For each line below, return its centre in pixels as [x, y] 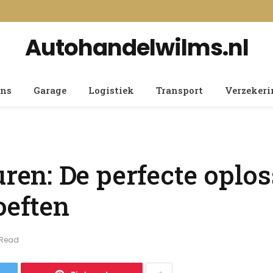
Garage [50, 90]
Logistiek [111, 90]
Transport [179, 90]
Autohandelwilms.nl [136, 48]
